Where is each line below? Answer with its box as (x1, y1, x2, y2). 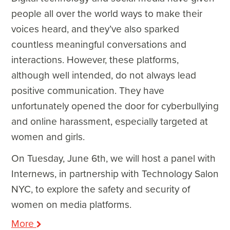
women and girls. (11, 131, 85, 143)
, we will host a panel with (105, 152, 216, 164)
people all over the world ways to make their (11, 8, 202, 20)
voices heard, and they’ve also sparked (11, 23, 179, 35)
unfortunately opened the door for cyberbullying (11, 100, 219, 112)
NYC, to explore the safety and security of (11, 183, 190, 195)
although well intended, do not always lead (11, 69, 196, 81)
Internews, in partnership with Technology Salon (11, 168, 219, 180)
